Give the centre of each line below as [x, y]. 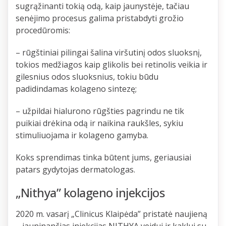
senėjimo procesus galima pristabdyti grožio [100, 18]
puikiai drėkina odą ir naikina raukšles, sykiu [99, 123]
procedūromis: [43, 31]
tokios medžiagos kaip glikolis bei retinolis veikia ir [111, 65]
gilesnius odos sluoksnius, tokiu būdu [87, 77]
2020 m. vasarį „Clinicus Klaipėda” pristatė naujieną [111, 214]
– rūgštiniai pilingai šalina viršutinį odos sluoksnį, [109, 53]
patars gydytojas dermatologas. [75, 170]
